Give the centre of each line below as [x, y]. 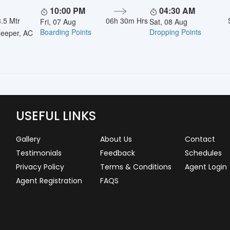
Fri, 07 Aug [58, 21]
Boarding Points [65, 32]
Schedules [203, 153]
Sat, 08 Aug [169, 21]
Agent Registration [49, 180]
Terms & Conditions [136, 167]
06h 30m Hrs [127, 20]
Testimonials [39, 153]
